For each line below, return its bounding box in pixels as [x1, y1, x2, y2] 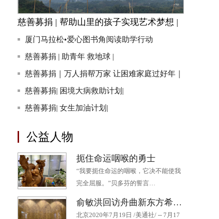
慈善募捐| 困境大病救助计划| [25, 87, 124, 95]
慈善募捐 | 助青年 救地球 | [25, 52, 114, 61]
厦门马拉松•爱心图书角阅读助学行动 [25, 35, 153, 44]
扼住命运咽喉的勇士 [76, 153, 155, 163]
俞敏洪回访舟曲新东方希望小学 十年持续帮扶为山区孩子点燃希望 [173, 197, 182, 207]
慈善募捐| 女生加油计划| [25, 104, 108, 112]
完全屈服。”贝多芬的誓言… [76, 179, 155, 187]
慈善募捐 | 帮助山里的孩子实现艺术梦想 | [18, 17, 178, 27]
